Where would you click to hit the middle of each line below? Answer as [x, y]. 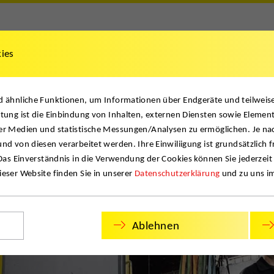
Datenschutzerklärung [177, 173]
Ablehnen [156, 225]
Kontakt [161, 59]
